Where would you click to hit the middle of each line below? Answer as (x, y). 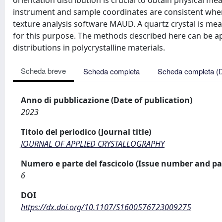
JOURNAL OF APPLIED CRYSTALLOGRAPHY (93, 144)
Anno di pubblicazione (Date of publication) (107, 100)
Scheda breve (43, 71)
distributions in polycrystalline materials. (89, 48)
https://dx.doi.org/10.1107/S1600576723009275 (106, 207)
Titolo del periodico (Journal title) (86, 132)
